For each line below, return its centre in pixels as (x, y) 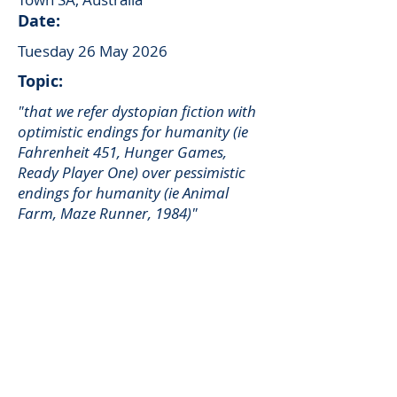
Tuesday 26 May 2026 (93, 51)
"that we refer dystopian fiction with (137, 111)
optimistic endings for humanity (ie (133, 132)
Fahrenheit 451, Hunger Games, (122, 152)
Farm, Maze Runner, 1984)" (108, 213)
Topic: (40, 81)
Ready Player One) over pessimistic (132, 172)
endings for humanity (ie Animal (123, 193)
